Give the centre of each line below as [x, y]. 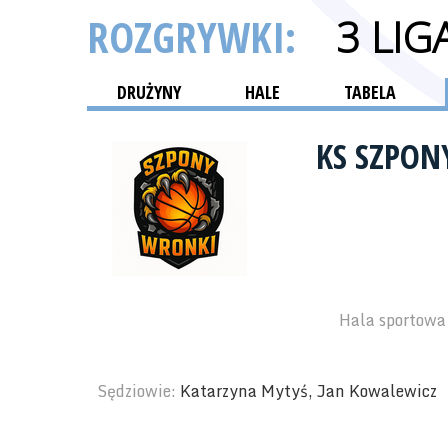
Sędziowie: [138, 391]
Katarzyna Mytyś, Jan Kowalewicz [308, 391]
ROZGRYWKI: [196, 36]
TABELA [370, 92]
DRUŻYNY [149, 92]
